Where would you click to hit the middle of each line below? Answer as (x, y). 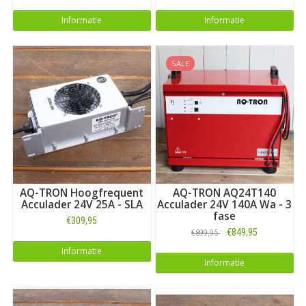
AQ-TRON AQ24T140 (224, 193)
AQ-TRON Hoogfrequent (82, 193)
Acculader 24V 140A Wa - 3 (224, 204)
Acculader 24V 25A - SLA (82, 204)
